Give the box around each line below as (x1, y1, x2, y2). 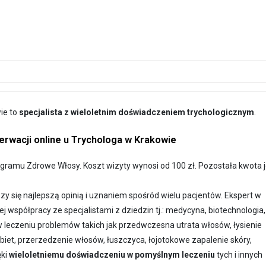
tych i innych (215, 249, 262, 259)
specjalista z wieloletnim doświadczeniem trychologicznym (19, 107, 254, 117)
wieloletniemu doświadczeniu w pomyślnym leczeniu (9, 249, 215, 259)
